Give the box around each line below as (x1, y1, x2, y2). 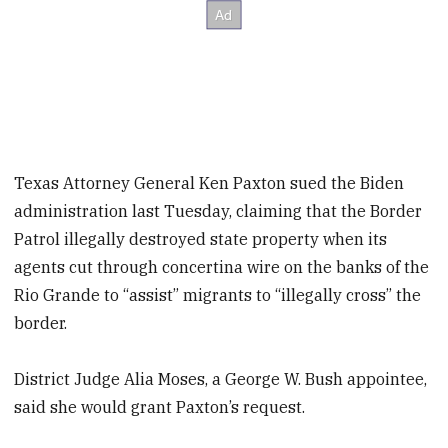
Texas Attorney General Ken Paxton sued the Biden (14, 172, 405, 193)
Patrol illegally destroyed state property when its (14, 228, 388, 249)
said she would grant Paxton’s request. (14, 397, 306, 418)
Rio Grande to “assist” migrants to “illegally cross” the (14, 284, 422, 305)
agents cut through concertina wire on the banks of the (14, 256, 430, 277)
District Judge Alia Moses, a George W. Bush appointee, (14, 369, 428, 390)
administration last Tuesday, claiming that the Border (14, 200, 423, 221)
